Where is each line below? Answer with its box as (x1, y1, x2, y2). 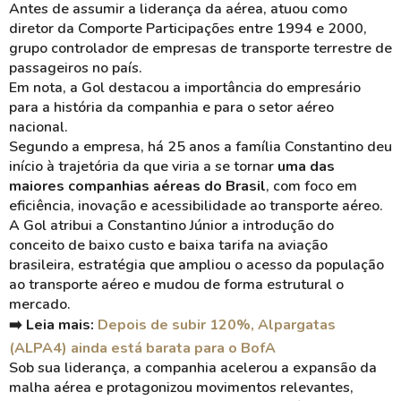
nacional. (9, 117, 72, 137)
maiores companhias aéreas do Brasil (9, 176, 266, 196)
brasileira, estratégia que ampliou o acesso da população (9, 255, 384, 275)
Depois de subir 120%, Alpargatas (98, 315, 336, 335)
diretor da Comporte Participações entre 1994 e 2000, (9, 19, 367, 38)
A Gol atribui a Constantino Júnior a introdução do (9, 216, 334, 235)
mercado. (9, 294, 74, 314)
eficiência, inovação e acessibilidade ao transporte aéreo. (9, 196, 383, 216)
